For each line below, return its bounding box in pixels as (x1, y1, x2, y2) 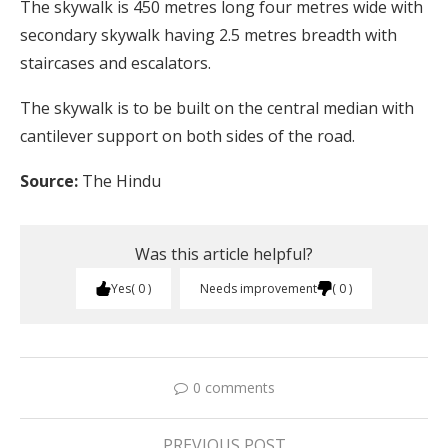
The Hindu (78, 170, 161, 193)
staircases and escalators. (20, 52, 211, 75)
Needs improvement (200, 280, 318, 298)
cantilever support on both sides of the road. (20, 125, 355, 148)
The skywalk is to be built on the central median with (20, 97, 414, 120)
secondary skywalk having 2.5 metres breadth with (20, 24, 397, 47)
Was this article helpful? (135, 243, 313, 266)
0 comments (192, 378, 275, 398)
